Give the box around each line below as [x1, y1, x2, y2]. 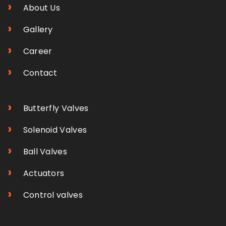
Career [21, 45, 52, 57]
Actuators [21, 167, 65, 179]
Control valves [21, 189, 83, 201]
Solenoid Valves [21, 124, 87, 136]
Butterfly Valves [21, 102, 89, 114]
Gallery [21, 23, 53, 35]
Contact [21, 67, 58, 79]
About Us [21, 2, 61, 14]
